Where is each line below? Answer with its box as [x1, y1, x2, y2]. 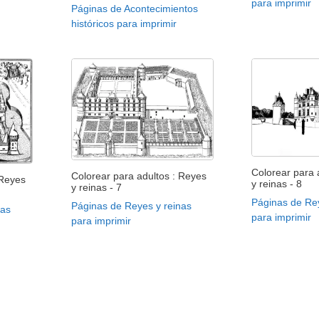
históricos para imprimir [70, 17, 177, 29]
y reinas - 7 [70, 181, 122, 193]
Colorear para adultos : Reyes [70, 169, 206, 182]
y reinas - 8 [251, 177, 303, 189]
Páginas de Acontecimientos [70, 2, 198, 14]
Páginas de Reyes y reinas [70, 199, 192, 211]
